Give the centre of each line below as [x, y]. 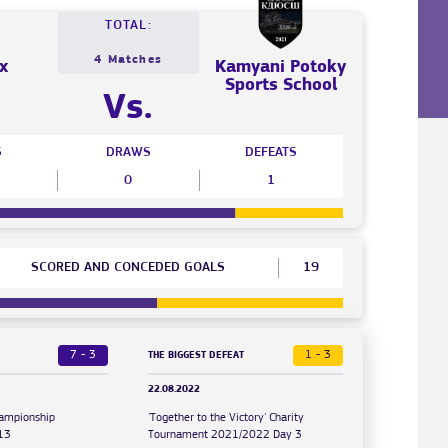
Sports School [280, 86]
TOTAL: [128, 26]
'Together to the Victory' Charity [226, 418]
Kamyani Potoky [281, 68]
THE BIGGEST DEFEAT [196, 355]
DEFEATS [271, 153]
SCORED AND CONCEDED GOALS [128, 268]
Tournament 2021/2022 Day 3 [225, 435]
